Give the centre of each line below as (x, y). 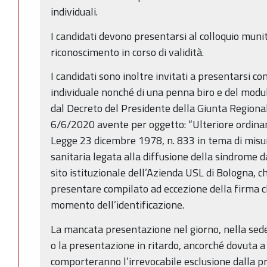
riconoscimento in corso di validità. (127, 52)
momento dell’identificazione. (117, 205)
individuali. (74, 12)
